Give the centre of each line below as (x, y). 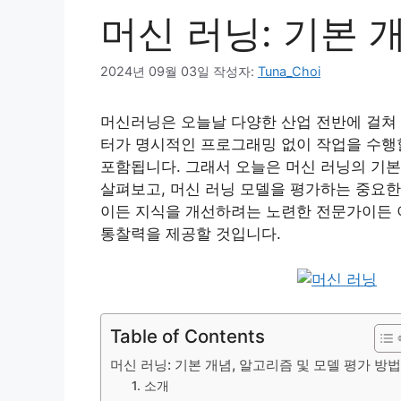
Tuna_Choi (289, 72)
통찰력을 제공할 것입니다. (191, 234)
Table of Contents (188, 337)
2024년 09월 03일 (155, 72)
